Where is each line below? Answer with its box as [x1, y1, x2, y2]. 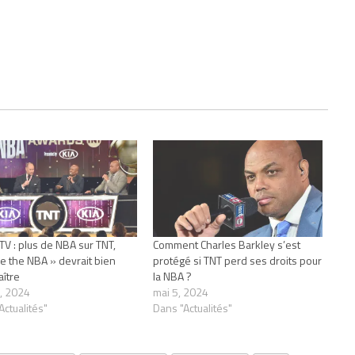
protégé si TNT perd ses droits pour [153, 251, 323, 269]
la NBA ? [153, 267, 193, 284]
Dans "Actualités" [153, 299, 233, 316]
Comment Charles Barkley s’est [153, 235, 301, 253]
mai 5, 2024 [153, 283, 209, 300]
